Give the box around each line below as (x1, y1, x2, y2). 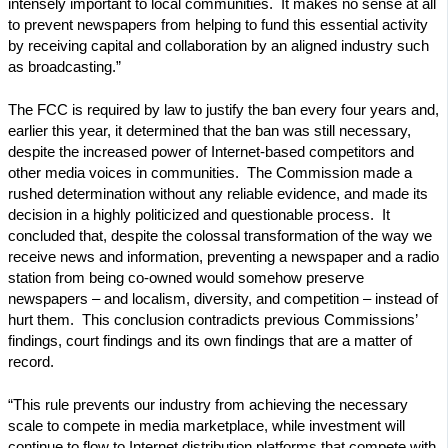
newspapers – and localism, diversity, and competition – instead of (8, 291, 438, 308)
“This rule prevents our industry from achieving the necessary (8, 396, 408, 413)
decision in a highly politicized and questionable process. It (8, 207, 390, 224)
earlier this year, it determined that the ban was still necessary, (8, 123, 411, 140)
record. (8, 354, 54, 371)
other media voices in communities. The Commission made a (8, 165, 412, 182)
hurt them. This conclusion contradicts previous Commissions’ (8, 312, 417, 329)
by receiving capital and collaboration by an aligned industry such (8, 38, 429, 55)
